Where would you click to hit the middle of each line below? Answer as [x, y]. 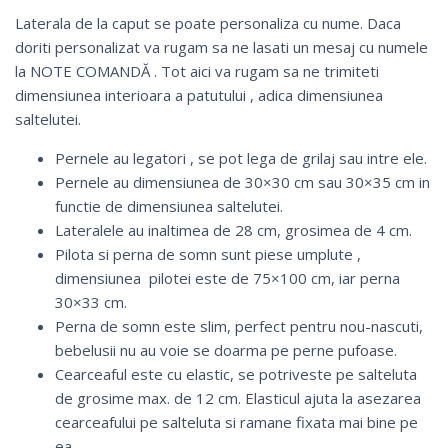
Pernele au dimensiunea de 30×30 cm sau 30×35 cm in [242, 181]
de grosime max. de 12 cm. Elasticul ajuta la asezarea [238, 397]
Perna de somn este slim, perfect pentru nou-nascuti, [239, 325]
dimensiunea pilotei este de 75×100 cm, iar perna [227, 277]
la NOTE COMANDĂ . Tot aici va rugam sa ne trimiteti [197, 70]
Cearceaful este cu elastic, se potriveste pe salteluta [236, 373]
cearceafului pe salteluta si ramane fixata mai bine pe [236, 421]
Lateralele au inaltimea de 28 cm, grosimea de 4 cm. [233, 229]
